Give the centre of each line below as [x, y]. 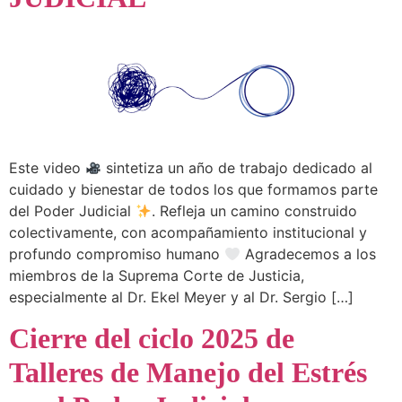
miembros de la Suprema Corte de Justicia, [157, 276]
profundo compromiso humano [117, 254]
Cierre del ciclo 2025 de [152, 338]
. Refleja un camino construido [255, 211]
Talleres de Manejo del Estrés [188, 372]
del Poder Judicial [72, 211]
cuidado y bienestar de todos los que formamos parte [193, 190]
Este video [47, 168]
